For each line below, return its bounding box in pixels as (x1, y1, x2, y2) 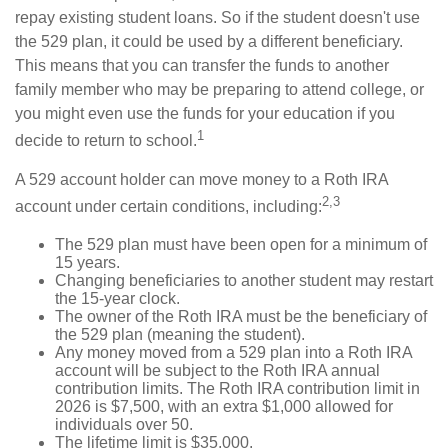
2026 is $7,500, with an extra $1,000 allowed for (55, 397, 393, 415)
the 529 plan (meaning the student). (55, 325, 305, 343)
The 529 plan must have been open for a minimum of (55, 235, 427, 253)
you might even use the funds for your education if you (15, 104, 395, 122)
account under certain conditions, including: (15, 198, 322, 216)
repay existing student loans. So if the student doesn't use (15, 8, 420, 26)
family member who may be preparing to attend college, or (15, 80, 424, 98)
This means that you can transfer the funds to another (15, 56, 389, 74)
